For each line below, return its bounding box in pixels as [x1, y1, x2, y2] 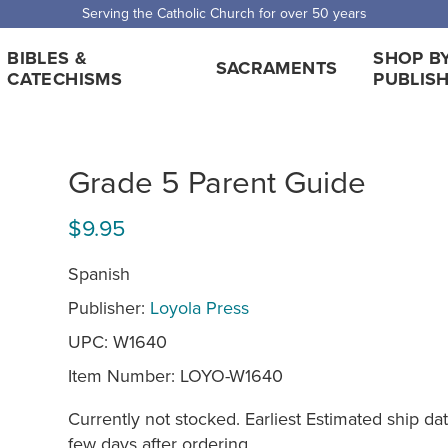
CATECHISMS [7, 65, 122, 92]
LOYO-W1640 [180, 362, 283, 388]
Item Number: [68, 362, 180, 388]
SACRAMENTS [215, 55, 338, 81]
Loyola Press [150, 294, 249, 320]
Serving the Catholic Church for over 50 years [81, 3, 367, 23]
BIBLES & [7, 44, 88, 71]
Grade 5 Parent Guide [68, 158, 366, 203]
